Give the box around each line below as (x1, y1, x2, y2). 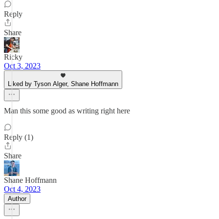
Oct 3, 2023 (4, 62, 41, 70)
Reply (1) (4, 133, 33, 141)
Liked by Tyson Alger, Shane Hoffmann (8, 80, 118, 88)
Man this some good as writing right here (4, 107, 130, 115)
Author (8, 195, 26, 202)
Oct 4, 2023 (4, 185, 41, 193)
